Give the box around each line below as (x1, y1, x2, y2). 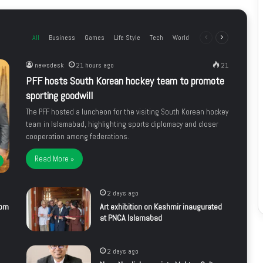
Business (49, 32, 75, 42)
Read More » (35, 153, 75, 164)
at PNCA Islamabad (99, 213, 162, 224)
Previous (207, 32, 232, 42)
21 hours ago (76, 60, 114, 70)
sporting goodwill (26, 88, 93, 102)
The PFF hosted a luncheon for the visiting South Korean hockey (26, 106, 229, 117)
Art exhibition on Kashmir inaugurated (99, 201, 222, 213)
